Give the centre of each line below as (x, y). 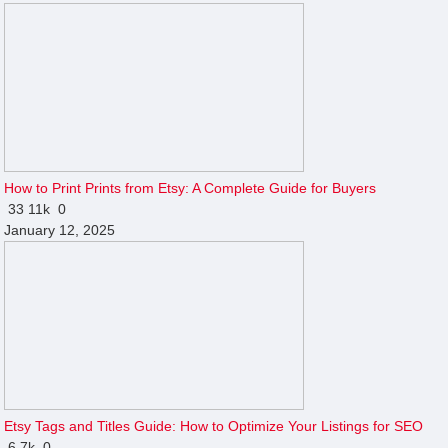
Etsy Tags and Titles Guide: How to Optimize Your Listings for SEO (214, 425)
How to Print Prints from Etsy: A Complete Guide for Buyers (190, 187)
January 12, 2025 (60, 229)
